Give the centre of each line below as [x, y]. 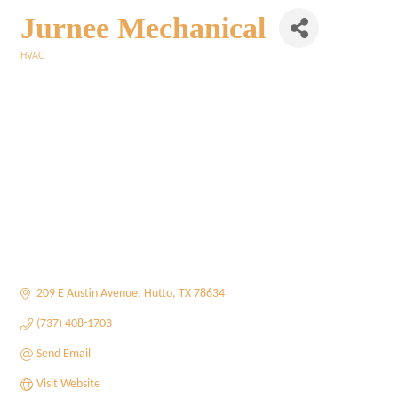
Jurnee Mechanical [143, 28]
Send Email [63, 354]
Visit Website [68, 385]
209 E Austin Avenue [87, 294]
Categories [43, 68]
